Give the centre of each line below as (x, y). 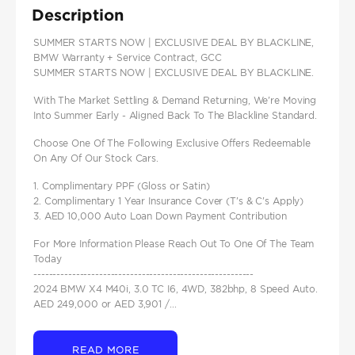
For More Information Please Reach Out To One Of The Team (174, 244)
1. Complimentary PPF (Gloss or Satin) (122, 186)
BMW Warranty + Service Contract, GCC (128, 58)
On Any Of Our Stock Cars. (96, 158)
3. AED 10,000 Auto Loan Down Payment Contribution (160, 216)
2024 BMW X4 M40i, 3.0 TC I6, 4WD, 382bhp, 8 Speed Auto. (176, 289)
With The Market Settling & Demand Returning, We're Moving (175, 101)
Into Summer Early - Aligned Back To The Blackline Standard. (175, 116)
